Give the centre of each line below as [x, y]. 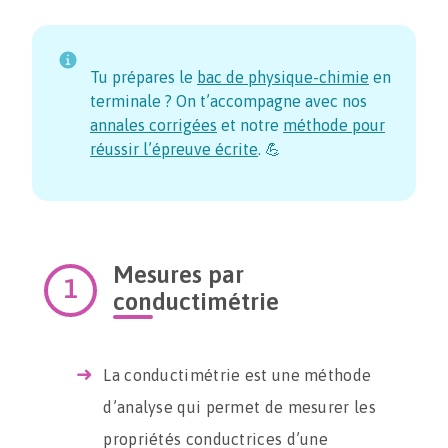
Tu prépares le [143, 77]
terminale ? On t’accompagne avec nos [228, 101]
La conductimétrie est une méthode [237, 375]
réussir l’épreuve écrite [174, 149]
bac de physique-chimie [283, 77]
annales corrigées [153, 125]
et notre [248, 125]
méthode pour [334, 125]
